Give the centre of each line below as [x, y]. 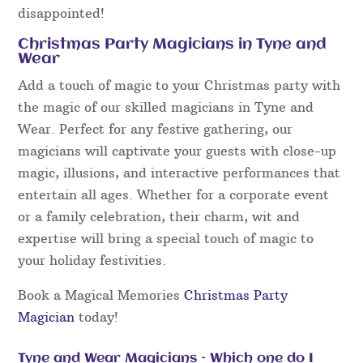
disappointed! [62, 13]
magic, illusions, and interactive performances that [179, 173]
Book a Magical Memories [101, 295]
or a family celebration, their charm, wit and [159, 217]
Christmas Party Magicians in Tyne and [173, 45]
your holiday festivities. [92, 261]
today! [97, 317]
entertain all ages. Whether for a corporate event [174, 195]
